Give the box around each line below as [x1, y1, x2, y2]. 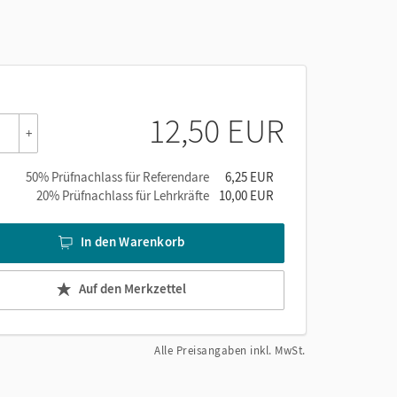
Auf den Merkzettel [79, 280, 186, 298]
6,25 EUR [225, 167, 274, 185]
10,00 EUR [219, 186, 274, 204]
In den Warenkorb [81, 233, 185, 251]
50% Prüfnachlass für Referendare [26, 167, 209, 185]
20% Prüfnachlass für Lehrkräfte [36, 186, 209, 204]
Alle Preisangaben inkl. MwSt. [154, 342, 306, 358]
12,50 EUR [149, 109, 284, 152]
